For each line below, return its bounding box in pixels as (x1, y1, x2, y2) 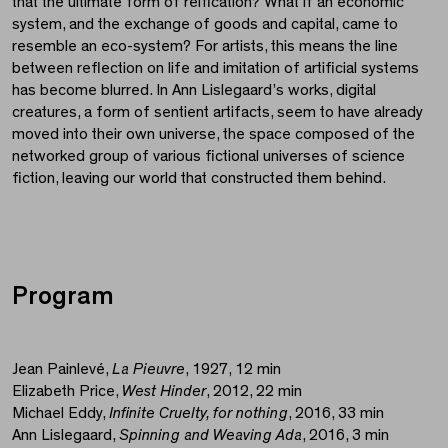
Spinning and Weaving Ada (119, 426, 302, 443)
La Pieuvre (112, 360, 185, 377)
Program (12, 282, 114, 309)
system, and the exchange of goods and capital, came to (12, 15, 398, 32)
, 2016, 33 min (288, 404, 384, 421)
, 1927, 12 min (185, 360, 281, 377)
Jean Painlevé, (12, 360, 112, 377)
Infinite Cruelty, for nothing (109, 404, 288, 421)
